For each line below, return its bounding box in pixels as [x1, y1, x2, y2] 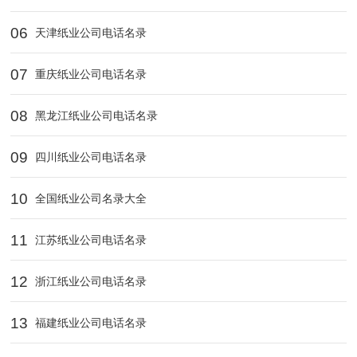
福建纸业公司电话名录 [32, 316, 147, 329]
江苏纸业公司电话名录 [32, 233, 147, 246]
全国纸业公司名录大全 [32, 191, 147, 205]
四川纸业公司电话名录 [32, 150, 147, 163]
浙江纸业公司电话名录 [32, 274, 147, 288]
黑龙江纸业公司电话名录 [32, 108, 159, 122]
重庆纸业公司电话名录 [32, 67, 147, 80]
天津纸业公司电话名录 [32, 25, 147, 39]
